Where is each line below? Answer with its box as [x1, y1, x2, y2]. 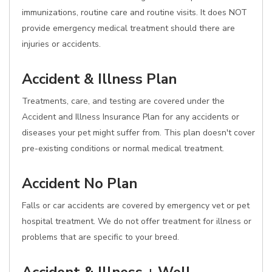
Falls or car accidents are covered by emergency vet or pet [22, 200, 250, 211]
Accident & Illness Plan [22, 69, 177, 89]
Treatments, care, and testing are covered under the [22, 95, 225, 107]
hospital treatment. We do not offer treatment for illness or [22, 216, 251, 227]
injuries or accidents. [22, 38, 101, 50]
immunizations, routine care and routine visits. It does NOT [22, 7, 247, 18]
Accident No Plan [22, 174, 137, 193]
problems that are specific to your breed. [22, 231, 179, 243]
